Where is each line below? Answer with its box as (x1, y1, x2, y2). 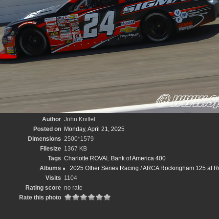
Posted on (33, 126, 61, 132)
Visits (45, 175, 61, 181)
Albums (39, 165, 61, 172)
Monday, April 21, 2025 (64, 126, 125, 132)
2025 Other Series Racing (69, 165, 139, 172)
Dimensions (27, 135, 61, 142)
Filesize (40, 145, 61, 152)
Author (42, 116, 61, 123)
